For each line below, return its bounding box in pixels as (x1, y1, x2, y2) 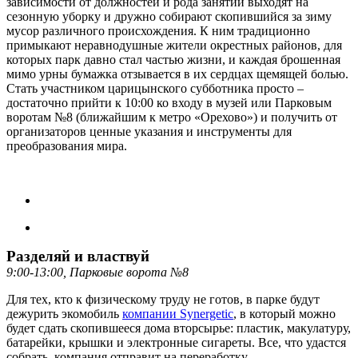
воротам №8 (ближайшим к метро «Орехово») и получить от (6, 109, 337, 124)
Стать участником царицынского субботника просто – (6, 81, 304, 95)
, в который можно (233, 306, 336, 320)
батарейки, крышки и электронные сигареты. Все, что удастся (6, 335, 346, 349)
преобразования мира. (6, 138, 127, 153)
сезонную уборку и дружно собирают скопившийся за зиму (6, 9, 332, 23)
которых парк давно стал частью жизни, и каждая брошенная (6, 52, 340, 66)
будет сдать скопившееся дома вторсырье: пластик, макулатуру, (6, 320, 351, 335)
